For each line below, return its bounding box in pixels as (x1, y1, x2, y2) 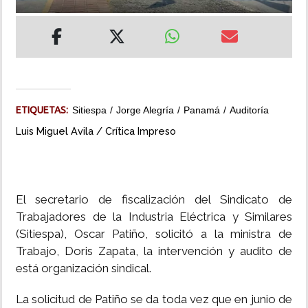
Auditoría (230, 104, 269, 116)
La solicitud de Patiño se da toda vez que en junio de (16, 292, 292, 307)
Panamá (184, 104, 220, 116)
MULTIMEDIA (10, 59, 70, 70)
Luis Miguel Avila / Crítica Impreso (16, 125, 176, 137)
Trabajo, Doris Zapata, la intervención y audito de (16, 244, 292, 258)
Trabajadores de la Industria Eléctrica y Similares (16, 210, 292, 224)
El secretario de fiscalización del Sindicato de (16, 192, 292, 207)
